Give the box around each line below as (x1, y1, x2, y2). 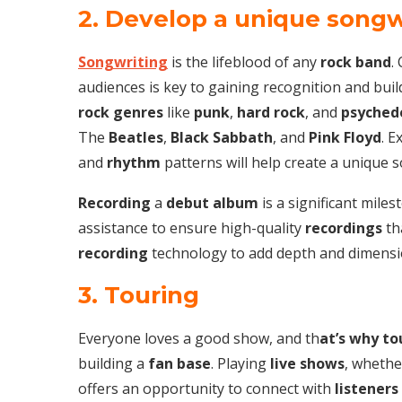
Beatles (109, 127, 163, 147)
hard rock (237, 101, 305, 122)
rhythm (107, 152, 161, 172)
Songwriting (78, 51, 168, 72)
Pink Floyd (309, 127, 381, 147)
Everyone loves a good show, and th (78, 328, 319, 348)
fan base (148, 353, 211, 373)
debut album (166, 192, 258, 213)
